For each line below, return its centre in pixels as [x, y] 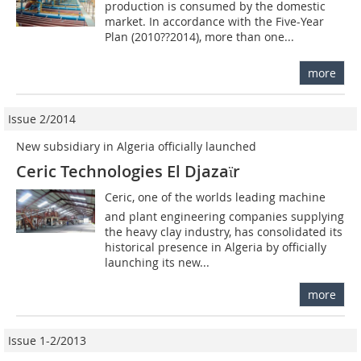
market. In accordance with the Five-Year [215, 21]
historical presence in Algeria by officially [216, 247]
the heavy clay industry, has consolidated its [224, 231]
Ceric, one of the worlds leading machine [216, 197]
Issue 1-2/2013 [47, 340]
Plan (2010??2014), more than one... [200, 36]
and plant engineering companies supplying [225, 216]
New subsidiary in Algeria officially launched [136, 146]
